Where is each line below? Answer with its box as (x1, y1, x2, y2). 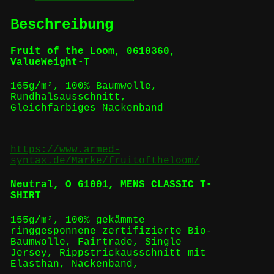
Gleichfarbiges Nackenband (10, 103, 163, 114)
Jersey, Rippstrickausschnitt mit (10, 247, 206, 259)
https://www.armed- (10, 144, 120, 156)
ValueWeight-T (10, 56, 90, 68)
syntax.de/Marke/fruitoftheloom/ (10, 155, 200, 167)
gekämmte (95, 214, 145, 226)
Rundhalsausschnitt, (10, 92, 127, 103)
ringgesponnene (10, 225, 96, 237)
